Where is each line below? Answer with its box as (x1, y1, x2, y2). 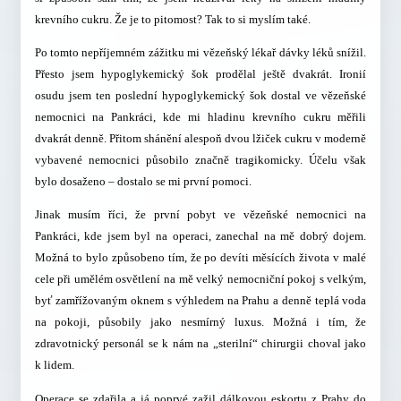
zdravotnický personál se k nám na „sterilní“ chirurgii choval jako (34, 337, 367, 351)
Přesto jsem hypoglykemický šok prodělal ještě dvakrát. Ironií (34, 67, 367, 81)
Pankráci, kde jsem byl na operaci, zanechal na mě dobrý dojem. (34, 229, 367, 243)
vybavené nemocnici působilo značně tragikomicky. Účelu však (34, 153, 367, 167)
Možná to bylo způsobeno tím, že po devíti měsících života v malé (34, 251, 367, 265)
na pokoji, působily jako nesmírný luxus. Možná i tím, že (34, 315, 367, 329)
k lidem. (34, 358, 74, 372)
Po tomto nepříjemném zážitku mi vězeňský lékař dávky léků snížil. (34, 46, 367, 60)
